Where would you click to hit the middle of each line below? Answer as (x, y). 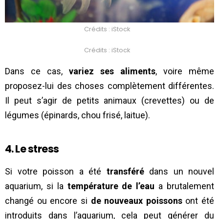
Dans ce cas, (37, 71)
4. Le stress (32, 149)
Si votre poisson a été (53, 171)
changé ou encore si (48, 200)
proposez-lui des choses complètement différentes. (109, 86)
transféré (123, 171)
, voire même (185, 71)
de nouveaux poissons (136, 200)
